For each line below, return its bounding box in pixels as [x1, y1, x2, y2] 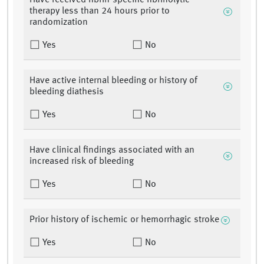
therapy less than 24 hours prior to [29, 6, 170, 16]
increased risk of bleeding [29, 157, 134, 167]
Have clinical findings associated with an [29, 146, 194, 156]
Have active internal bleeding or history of [29, 76, 197, 86]
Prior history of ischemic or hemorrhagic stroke [29, 215, 219, 225]
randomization [29, 18, 88, 28]
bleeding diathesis [29, 87, 104, 97]
